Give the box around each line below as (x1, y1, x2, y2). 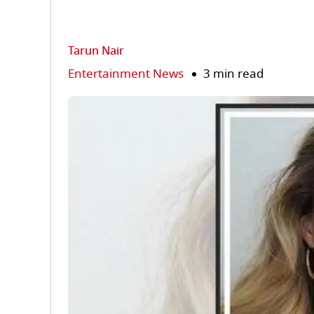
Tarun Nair (68, 43, 124, 60)
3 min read (203, 65, 264, 83)
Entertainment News (68, 65, 184, 83)
